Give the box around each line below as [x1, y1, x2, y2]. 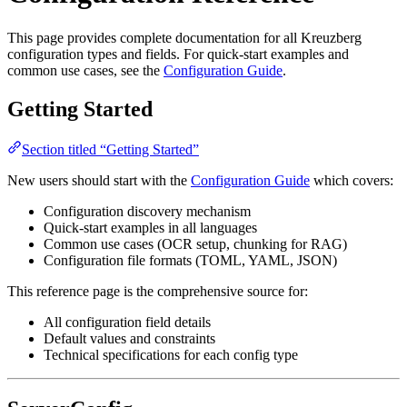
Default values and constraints [44, 330, 215, 346]
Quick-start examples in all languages [44, 219, 257, 235]
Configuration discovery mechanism [44, 203, 251, 219]
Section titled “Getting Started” [22, 141, 199, 157]
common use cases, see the [7, 62, 164, 78]
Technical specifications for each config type [44, 346, 298, 362]
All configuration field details [44, 313, 211, 330]
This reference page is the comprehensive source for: [7, 283, 308, 299]
